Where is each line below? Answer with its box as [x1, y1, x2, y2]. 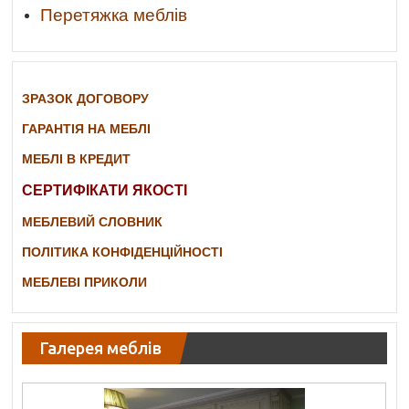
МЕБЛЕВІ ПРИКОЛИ [22, 275, 148, 290]
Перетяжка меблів [40, 5, 188, 26]
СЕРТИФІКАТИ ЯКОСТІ [22, 183, 188, 199]
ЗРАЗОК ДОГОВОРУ [22, 91, 150, 107]
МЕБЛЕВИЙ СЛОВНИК [22, 215, 163, 230]
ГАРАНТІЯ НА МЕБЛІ [22, 121, 152, 137]
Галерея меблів [40, 339, 163, 358]
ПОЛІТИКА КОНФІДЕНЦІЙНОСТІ [22, 245, 224, 260]
